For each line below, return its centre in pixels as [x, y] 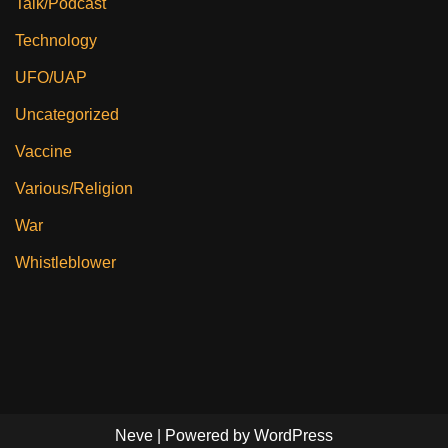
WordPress [293, 435]
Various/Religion [74, 188]
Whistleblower [65, 262]
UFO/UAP [51, 77]
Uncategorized [67, 114]
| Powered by [203, 435]
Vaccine [43, 151]
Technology [56, 40]
